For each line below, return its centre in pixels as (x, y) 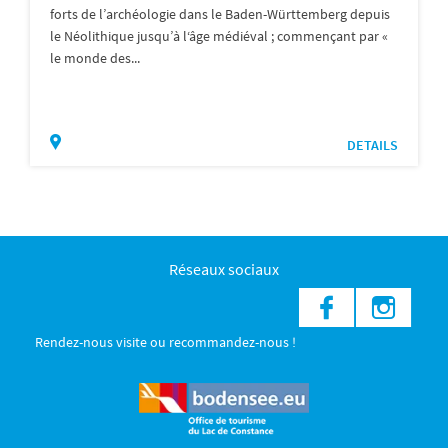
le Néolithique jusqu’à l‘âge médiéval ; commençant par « (219, 35)
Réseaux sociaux (224, 268)
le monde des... (95, 57)
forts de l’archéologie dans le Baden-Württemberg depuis (220, 13)
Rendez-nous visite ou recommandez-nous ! (165, 341)
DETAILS (372, 144)
